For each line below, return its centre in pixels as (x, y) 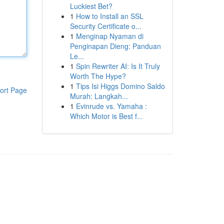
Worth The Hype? (98, 76)
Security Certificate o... (105, 26)
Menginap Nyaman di (109, 36)
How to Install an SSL (109, 16)
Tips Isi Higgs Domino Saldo (120, 86)
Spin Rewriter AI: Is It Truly (118, 66)
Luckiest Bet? (91, 6)
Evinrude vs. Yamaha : (111, 106)
